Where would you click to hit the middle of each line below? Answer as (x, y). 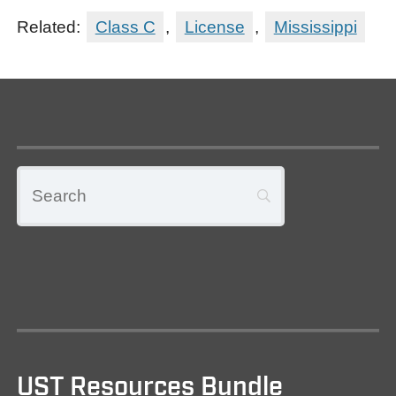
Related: (51, 27)
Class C (125, 27)
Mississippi (315, 27)
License (214, 27)
